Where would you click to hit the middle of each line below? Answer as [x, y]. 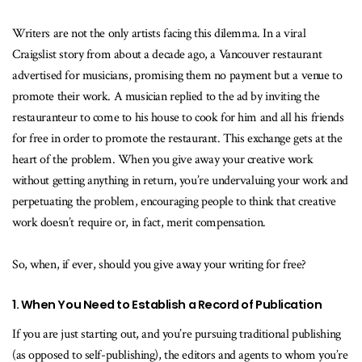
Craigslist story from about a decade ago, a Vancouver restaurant [167, 55]
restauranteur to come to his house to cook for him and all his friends [178, 118]
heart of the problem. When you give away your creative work [163, 160]
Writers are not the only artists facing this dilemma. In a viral [159, 34]
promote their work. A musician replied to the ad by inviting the [166, 97]
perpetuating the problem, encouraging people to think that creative [174, 202]
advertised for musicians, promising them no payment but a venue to [177, 76]
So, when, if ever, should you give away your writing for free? [161, 265]
